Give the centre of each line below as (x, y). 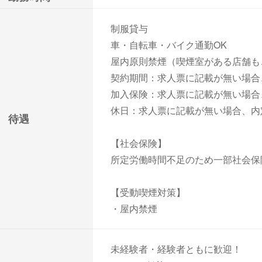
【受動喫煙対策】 (148, 192)
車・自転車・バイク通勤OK (169, 45)
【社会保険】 (139, 143)
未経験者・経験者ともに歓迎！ (176, 249)
